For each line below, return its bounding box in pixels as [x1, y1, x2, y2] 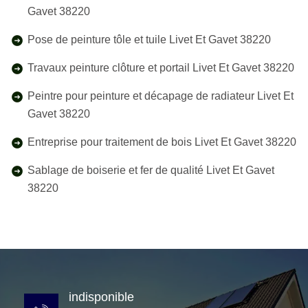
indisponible [69, 290, 134, 304]
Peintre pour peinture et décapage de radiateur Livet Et [27, 90, 294, 102]
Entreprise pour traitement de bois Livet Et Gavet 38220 [27, 136, 296, 148]
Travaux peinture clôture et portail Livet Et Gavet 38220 [27, 62, 294, 74]
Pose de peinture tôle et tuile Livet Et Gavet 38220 [27, 34, 271, 45]
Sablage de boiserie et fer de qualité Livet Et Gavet [27, 164, 274, 176]
